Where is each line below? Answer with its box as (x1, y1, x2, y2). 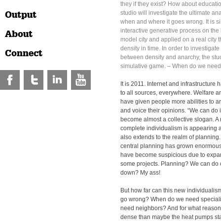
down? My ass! (120, 169, 160, 176)
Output (5, 9, 37, 20)
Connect (5, 48, 42, 59)
